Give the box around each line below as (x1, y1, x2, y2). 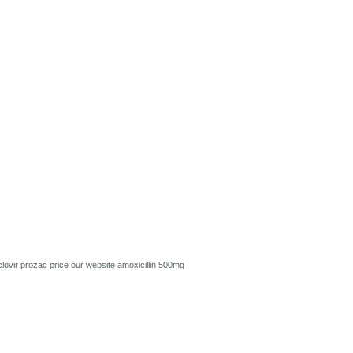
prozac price (20, 260, 71, 269)
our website (71, 260, 117, 269)
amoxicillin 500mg (117, 260, 184, 269)
